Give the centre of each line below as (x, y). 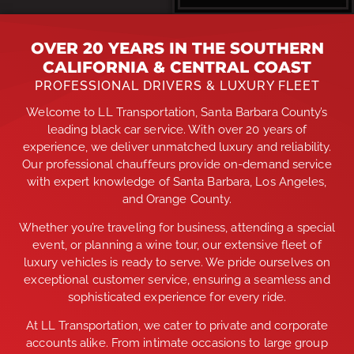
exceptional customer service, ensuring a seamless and (177, 279)
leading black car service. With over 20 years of (177, 129)
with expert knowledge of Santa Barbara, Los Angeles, (177, 181)
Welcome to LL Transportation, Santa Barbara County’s (177, 112)
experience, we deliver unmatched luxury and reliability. (177, 147)
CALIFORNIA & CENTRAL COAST (177, 67)
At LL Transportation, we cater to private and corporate (177, 326)
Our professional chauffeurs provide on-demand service (177, 164)
